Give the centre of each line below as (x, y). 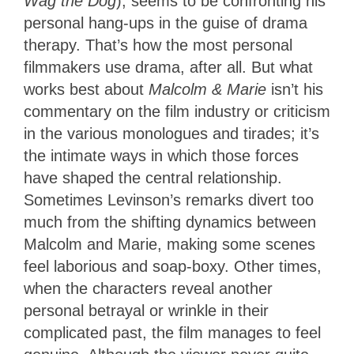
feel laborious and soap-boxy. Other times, (173, 267)
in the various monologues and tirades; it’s (171, 134)
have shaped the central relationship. (153, 178)
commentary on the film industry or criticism (177, 112)
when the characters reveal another (148, 289)
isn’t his (297, 90)
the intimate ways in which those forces (161, 156)
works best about (86, 90)
